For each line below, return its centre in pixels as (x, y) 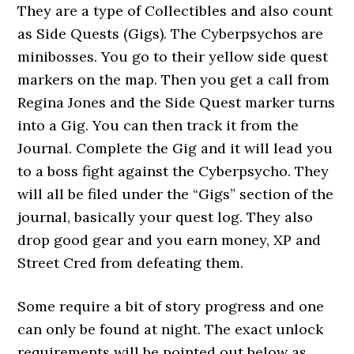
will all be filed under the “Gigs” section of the (176, 194)
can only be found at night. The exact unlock (171, 329)
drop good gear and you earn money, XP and (169, 240)
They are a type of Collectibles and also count (175, 11)
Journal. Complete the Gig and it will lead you (175, 148)
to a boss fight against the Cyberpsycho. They (173, 171)
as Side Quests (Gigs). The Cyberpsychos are (171, 34)
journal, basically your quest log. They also (166, 217)
